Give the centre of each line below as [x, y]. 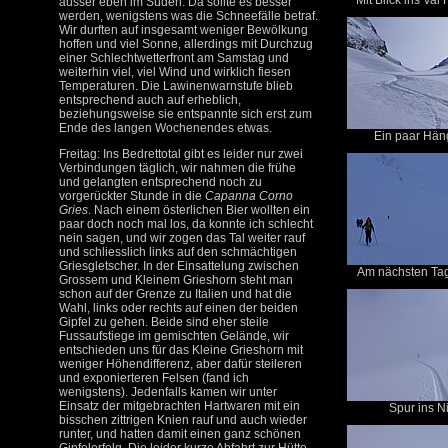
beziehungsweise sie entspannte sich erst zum [185, 114]
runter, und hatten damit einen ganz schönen [180, 434]
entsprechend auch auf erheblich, [150, 100]
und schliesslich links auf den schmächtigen [178, 252]
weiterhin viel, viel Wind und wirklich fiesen [175, 72]
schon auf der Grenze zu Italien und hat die [175, 294]
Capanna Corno [249, 196]
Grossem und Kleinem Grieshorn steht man [176, 280]
